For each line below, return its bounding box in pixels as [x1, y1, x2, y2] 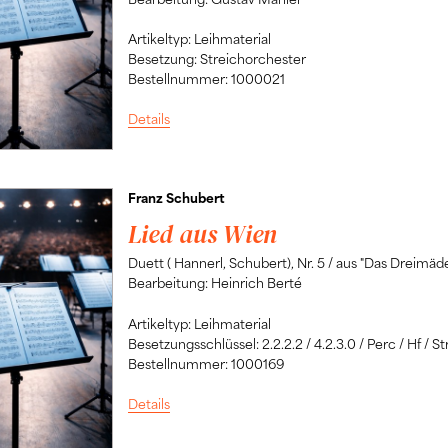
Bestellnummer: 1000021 [127, 69, 285, 87]
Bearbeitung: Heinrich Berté [127, 274, 302, 292]
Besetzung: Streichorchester [127, 49, 306, 67]
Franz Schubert [127, 188, 225, 206]
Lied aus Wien [127, 217, 277, 252]
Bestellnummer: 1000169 [127, 354, 285, 372]
